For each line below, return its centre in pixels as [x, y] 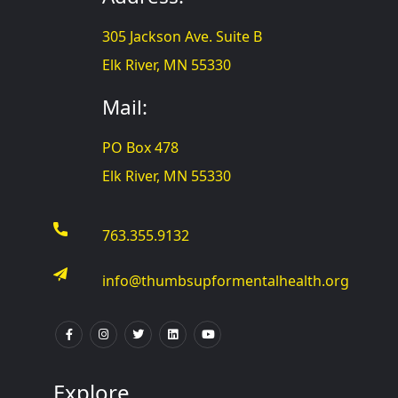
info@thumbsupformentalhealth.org [225, 280]
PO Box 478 [140, 147]
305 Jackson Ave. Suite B [182, 36]
